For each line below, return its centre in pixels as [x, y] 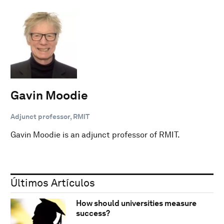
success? [93, 213]
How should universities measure [136, 203]
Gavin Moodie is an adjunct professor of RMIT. [95, 134]
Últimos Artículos [53, 182]
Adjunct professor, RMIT [50, 116]
